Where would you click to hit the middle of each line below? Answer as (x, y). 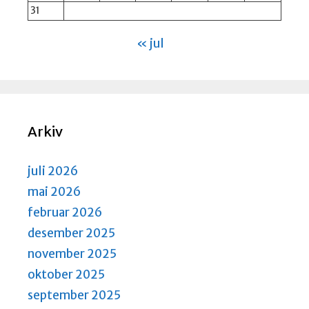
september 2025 (74, 295)
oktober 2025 (66, 274)
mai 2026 (54, 191)
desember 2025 (71, 233)
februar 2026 (65, 212)
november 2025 (72, 253)
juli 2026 (53, 171)
